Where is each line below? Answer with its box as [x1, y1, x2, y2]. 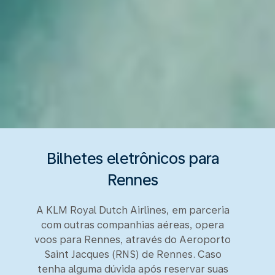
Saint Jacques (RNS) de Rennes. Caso [44, 248, 222, 260]
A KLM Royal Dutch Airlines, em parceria [36, 204, 230, 216]
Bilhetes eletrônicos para [46, 149, 219, 168]
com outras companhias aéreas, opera [41, 219, 224, 231]
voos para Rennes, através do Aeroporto [34, 233, 231, 246]
